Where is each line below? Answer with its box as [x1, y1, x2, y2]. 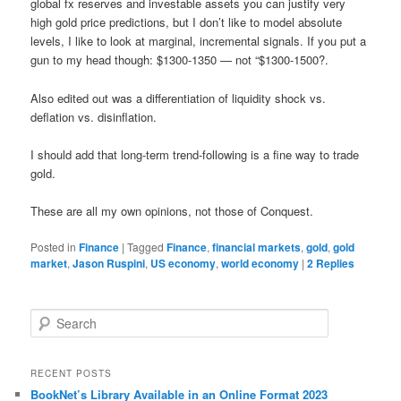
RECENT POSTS [30, 366, 113, 380]
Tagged [127, 238, 165, 254]
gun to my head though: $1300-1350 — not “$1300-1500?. [30, 51, 329, 69]
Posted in [30, 238, 77, 254]
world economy [221, 254, 300, 271]
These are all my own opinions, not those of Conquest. [30, 201, 314, 219]
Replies [313, 254, 355, 271]
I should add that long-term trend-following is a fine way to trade [30, 145, 360, 163]
